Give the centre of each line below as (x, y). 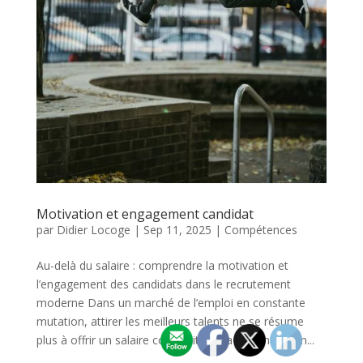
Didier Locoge (93, 229)
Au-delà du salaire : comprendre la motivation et (162, 265)
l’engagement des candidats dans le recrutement (163, 284)
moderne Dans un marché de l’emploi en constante (171, 302)
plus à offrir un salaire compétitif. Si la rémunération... (175, 340)
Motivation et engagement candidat (145, 214)
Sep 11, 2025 (177, 229)
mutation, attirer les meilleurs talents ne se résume (170, 321)
